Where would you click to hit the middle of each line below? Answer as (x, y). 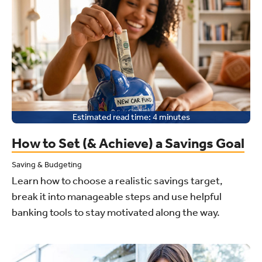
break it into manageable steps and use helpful (117, 196)
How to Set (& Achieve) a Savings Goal (128, 143)
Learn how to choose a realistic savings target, (117, 180)
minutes (174, 117)
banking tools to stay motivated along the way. (116, 212)
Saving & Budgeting (47, 164)
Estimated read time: (111, 117)
